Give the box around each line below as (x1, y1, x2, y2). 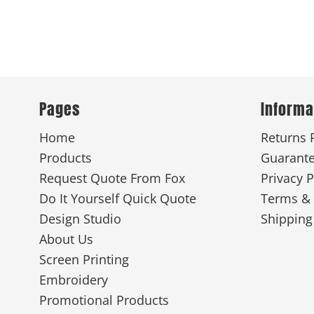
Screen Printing (39, 250, 129, 268)
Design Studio (39, 210, 121, 227)
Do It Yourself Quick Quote (39, 189, 196, 207)
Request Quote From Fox (39, 169, 185, 186)
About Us (39, 230, 93, 247)
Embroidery (39, 271, 108, 288)
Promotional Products (39, 291, 169, 308)
